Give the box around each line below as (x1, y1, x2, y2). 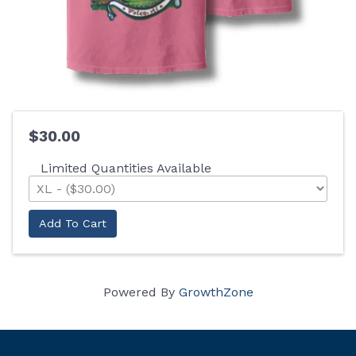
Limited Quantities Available (41, 161, 211, 176)
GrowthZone (178, 284, 253, 300)
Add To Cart (39, 217, 106, 230)
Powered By (103, 284, 179, 300)
